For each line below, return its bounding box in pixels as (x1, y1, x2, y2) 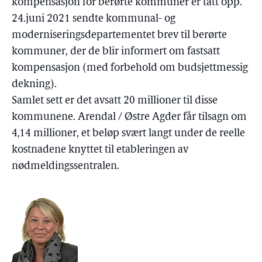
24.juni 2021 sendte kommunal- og (12, 13, 175, 25)
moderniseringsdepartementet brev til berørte (12, 30, 227, 41)
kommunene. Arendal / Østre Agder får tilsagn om (12, 112, 247, 123)
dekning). (12, 79, 57, 90)
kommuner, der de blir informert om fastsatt (12, 46, 220, 57)
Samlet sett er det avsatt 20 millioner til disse (12, 95, 218, 106)
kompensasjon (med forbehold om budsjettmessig (12, 63, 248, 74)
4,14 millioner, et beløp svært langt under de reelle (12, 128, 245, 139)
